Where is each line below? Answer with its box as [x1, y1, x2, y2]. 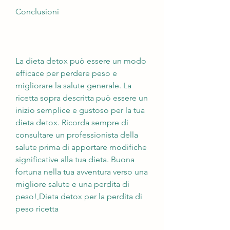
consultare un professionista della [15, 129, 138, 140]
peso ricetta [15, 203, 59, 214]
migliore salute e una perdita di [15, 179, 129, 189]
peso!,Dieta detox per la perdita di [15, 191, 142, 201]
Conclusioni [15, 6, 59, 16]
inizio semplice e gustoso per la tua [15, 105, 145, 115]
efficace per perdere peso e [15, 68, 117, 78]
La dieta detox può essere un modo [15, 55, 146, 66]
